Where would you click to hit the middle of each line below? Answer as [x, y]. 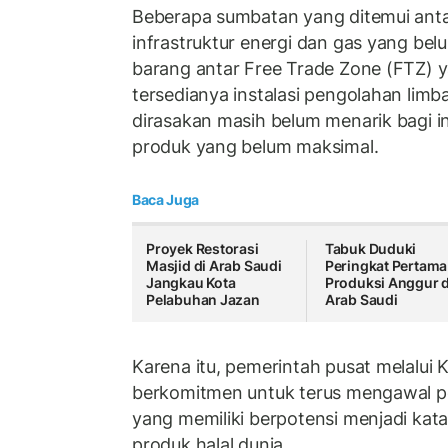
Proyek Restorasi [202, 249]
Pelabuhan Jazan [203, 300]
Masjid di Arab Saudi [214, 266]
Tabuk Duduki [370, 249]
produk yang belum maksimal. [255, 146]
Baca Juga [165, 200]
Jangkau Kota [191, 283]
